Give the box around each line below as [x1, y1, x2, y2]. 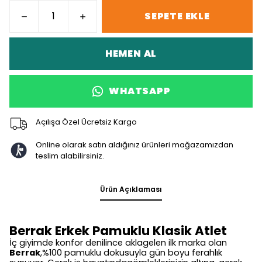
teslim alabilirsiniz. [35, 150, 104, 161]
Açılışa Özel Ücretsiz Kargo [35, 116, 137, 127]
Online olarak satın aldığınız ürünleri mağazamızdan [35, 139, 233, 150]
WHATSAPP [109, 84, 171, 98]
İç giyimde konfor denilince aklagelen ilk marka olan [9, 237, 227, 249]
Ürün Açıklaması [100, 184, 162, 194]
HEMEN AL [105, 47, 157, 60]
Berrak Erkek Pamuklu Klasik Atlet [9, 222, 227, 239]
